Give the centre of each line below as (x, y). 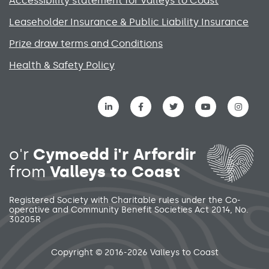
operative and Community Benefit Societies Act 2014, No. (129, 210)
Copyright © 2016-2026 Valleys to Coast (134, 252)
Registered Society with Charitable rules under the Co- (125, 200)
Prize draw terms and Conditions (86, 44)
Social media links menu (84, 104)
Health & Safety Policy (62, 65)
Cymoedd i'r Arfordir (115, 155)
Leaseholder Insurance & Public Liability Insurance (129, 22)
